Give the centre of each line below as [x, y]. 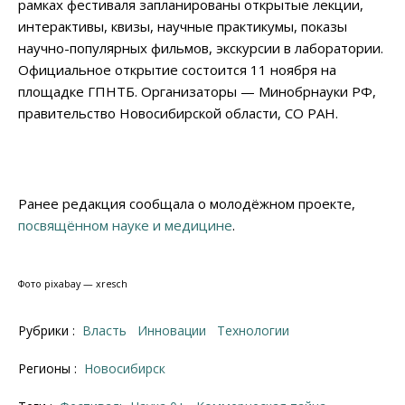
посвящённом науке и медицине [125, 226]
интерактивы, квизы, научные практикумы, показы [183, 27]
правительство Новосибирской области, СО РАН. [178, 113]
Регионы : [49, 369]
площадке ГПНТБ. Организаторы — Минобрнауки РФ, [197, 92]
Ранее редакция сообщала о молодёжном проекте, [187, 204]
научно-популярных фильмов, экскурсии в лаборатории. [201, 48]
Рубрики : [48, 331]
